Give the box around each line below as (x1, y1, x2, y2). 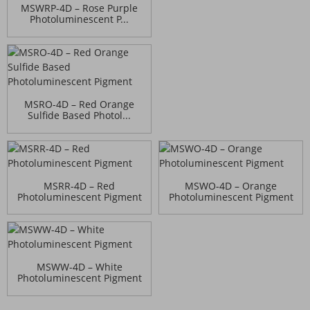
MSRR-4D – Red (44, 179, 115, 192)
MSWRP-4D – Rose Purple (21, 1, 138, 15)
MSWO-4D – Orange (185, 179, 277, 192)
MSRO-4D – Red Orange (24, 97, 134, 111)
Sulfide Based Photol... (28, 108, 131, 122)
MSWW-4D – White (36, 260, 122, 274)
